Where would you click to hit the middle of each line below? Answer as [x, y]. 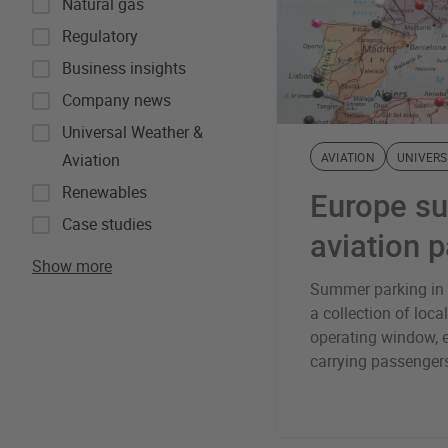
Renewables [104, 192]
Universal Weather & [132, 132]
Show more [72, 266]
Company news [116, 100]
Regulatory [100, 36]
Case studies [107, 224]
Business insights [124, 68]
